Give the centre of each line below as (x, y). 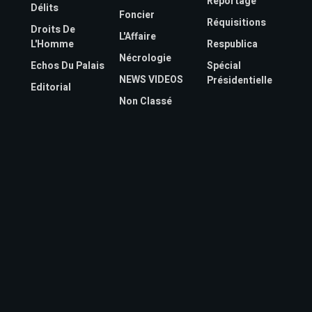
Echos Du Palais (68, 66)
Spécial (224, 66)
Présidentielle (240, 81)
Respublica (233, 45)
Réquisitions (237, 23)
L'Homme (52, 45)
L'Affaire (137, 37)
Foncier (136, 15)
